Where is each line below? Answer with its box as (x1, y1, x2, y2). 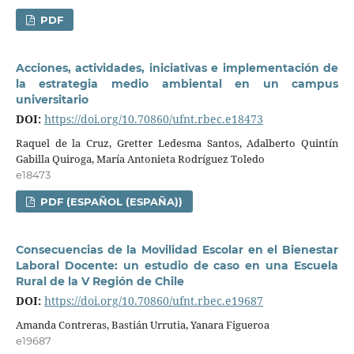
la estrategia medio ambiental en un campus (15, 77, 339, 92)
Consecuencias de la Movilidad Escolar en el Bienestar (15, 242, 339, 257)
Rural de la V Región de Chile (15, 273, 184, 288)
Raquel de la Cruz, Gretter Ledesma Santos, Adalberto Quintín (15, 136, 339, 150)
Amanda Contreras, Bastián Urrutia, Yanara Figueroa (15, 317, 269, 332)
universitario (15, 92, 88, 107)
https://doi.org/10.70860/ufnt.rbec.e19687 (43, 292, 263, 308)
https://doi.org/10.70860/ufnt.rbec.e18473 (43, 111, 263, 127)
